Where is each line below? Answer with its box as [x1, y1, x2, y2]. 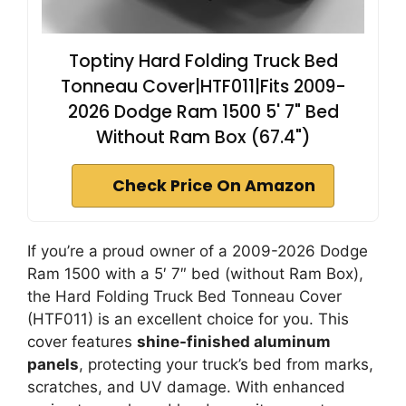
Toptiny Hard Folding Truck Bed [68, 49, 338, 73]
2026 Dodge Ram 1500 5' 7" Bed [67, 100, 339, 124]
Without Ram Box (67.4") [95, 125, 311, 150]
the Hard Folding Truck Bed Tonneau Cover [27, 287, 342, 305]
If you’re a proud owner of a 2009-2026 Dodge [27, 242, 368, 260]
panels [27, 355, 79, 373]
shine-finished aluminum [137, 333, 331, 351]
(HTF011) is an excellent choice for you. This [27, 310, 349, 328]
